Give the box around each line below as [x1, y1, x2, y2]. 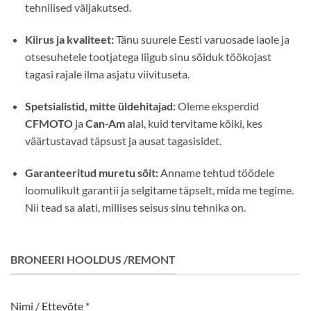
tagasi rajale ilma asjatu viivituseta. [24, 67, 190, 81]
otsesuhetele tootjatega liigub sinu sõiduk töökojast [24, 50, 271, 64]
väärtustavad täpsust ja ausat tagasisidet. [24, 133, 221, 147]
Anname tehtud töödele [158, 165, 274, 179]
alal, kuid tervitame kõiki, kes [124, 116, 262, 130]
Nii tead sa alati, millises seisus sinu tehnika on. [24, 200, 246, 214]
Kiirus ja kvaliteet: [24, 33, 114, 47]
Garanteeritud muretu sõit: [24, 165, 158, 179]
